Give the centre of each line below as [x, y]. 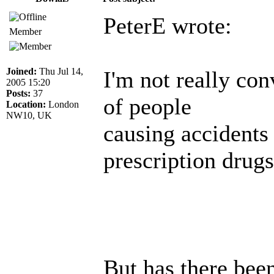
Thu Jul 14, [60, 71]
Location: [26, 104]
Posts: [18, 93]
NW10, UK [29, 115]
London [62, 104]
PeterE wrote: [168, 25]
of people [147, 106]
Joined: [21, 71]
